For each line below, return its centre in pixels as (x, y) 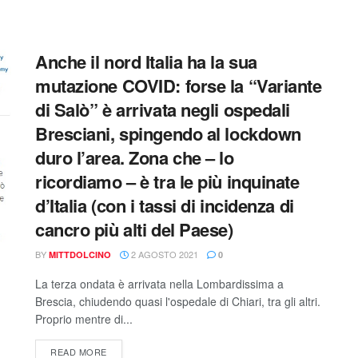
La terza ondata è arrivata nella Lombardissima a (159, 284)
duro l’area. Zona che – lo (135, 157)
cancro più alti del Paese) (134, 229)
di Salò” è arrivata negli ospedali (163, 109)
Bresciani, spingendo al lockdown (168, 133)
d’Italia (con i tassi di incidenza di (165, 205)
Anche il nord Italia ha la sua (146, 62)
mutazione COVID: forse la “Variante (179, 86)
